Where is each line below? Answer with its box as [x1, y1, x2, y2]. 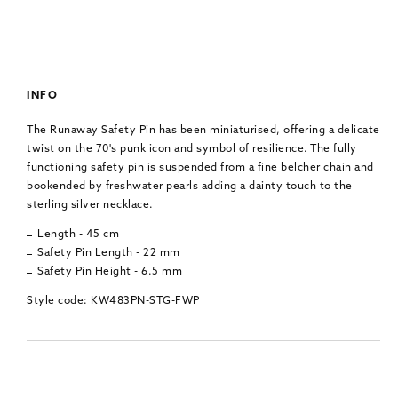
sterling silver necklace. [27, 199, 154, 211]
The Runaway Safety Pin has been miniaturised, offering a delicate [27, 124, 380, 136]
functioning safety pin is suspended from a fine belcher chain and [27, 162, 374, 173]
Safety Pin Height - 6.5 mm [37, 266, 182, 277]
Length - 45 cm [37, 228, 119, 240]
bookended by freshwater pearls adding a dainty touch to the [27, 180, 353, 192]
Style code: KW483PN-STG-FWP [27, 295, 200, 306]
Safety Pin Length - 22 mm [37, 247, 180, 259]
